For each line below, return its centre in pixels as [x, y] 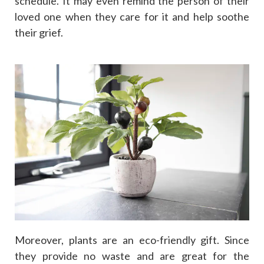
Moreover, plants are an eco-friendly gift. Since [132, 240]
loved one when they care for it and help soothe [132, 16]
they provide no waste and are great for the [132, 256]
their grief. [39, 32]
